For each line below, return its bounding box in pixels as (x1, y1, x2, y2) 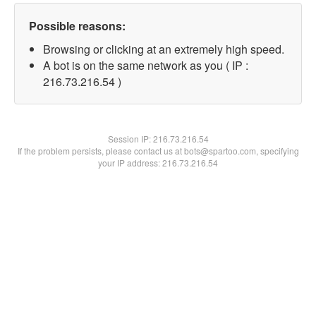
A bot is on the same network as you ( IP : (43, 57, 248, 73)
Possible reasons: (29, 18, 126, 34)
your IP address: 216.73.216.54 (98, 157, 218, 169)
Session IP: (107, 133, 153, 145)
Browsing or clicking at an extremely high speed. (43, 41, 284, 57)
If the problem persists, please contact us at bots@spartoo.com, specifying (17, 145, 299, 157)
